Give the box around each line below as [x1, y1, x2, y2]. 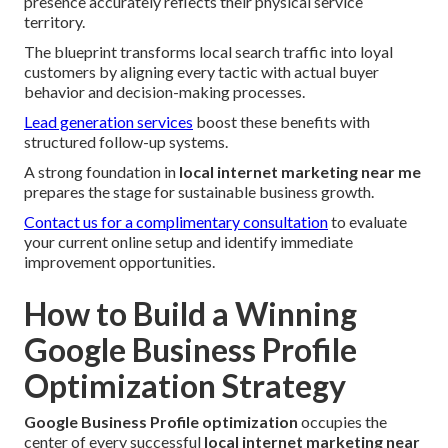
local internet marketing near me [179, 162, 421, 182]
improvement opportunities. [24, 252, 215, 272]
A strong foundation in [24, 162, 179, 182]
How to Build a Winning [24, 294, 357, 334]
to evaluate [328, 212, 407, 232]
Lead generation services [24, 112, 193, 132]
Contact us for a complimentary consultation [24, 212, 328, 232]
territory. [24, 12, 85, 32]
